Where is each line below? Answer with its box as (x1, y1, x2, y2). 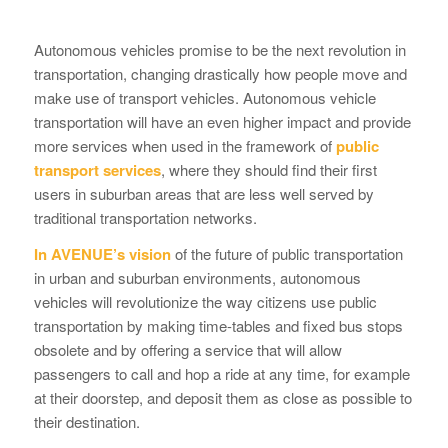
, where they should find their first (160, 158, 377, 180)
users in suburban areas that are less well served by (33, 182, 374, 204)
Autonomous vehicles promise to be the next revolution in (33, 38, 406, 60)
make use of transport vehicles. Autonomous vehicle (33, 86, 376, 108)
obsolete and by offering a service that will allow (33, 339, 342, 361)
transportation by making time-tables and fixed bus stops (33, 315, 403, 337)
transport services (33, 158, 161, 181)
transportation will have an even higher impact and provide (33, 110, 411, 132)
